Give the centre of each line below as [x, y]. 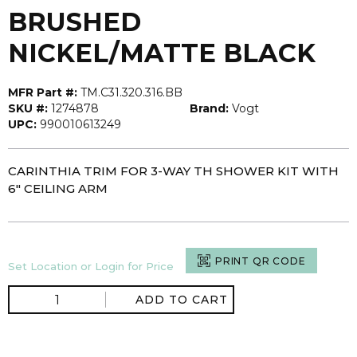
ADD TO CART [182, 300]
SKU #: [28, 108]
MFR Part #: [43, 92]
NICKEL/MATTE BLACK [162, 53]
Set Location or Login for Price [91, 266]
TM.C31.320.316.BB [131, 92]
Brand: [209, 108]
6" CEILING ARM [58, 188]
